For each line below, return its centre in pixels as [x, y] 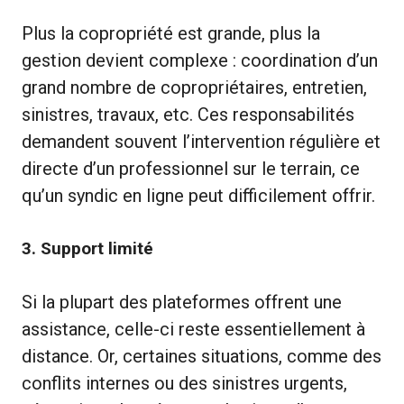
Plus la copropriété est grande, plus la [171, 33]
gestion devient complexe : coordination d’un [200, 60]
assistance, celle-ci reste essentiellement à [193, 329]
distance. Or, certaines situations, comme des [202, 356]
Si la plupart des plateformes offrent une [182, 302]
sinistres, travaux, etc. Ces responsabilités [188, 114]
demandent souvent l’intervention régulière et [201, 141]
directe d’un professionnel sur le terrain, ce [191, 168]
